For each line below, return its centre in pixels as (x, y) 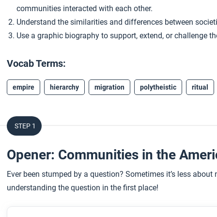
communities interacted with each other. (85, 8)
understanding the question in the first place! (83, 188)
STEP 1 (25, 126)
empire (23, 87)
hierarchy (64, 87)
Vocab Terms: (37, 63)
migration (109, 87)
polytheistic (158, 87)
